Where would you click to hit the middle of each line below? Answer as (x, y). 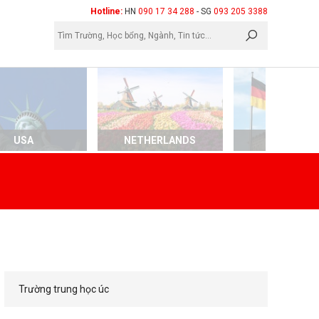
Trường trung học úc (64, 289)
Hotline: (108, 11)
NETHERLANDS (160, 141)
